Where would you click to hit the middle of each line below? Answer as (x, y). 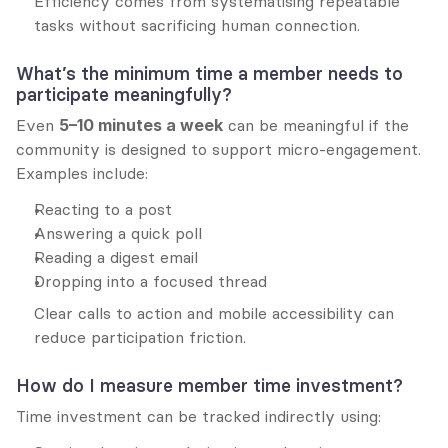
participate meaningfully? (124, 94)
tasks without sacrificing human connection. (197, 25)
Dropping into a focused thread (150, 281)
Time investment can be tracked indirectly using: (198, 416)
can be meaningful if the (316, 125)
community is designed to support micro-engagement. (218, 149)
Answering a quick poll (118, 233)
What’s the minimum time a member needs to (209, 73)
